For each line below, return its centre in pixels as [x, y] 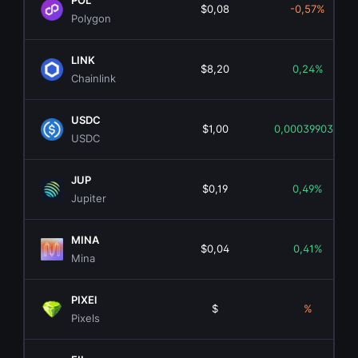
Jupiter [89, 199]
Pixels [86, 318]
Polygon [91, 19]
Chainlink [94, 79]
